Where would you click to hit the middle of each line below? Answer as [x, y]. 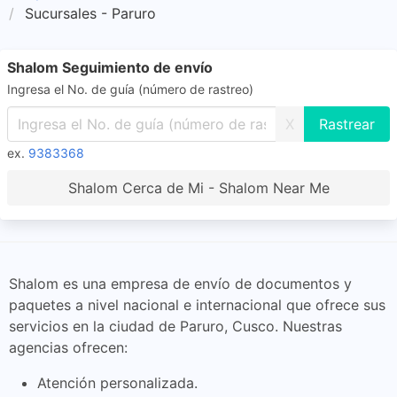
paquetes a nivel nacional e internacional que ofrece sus [197, 305]
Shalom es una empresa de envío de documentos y [180, 284]
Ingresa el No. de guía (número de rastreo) [130, 89]
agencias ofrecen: [68, 347]
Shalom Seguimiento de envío [110, 67]
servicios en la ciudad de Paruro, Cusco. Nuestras [175, 326]
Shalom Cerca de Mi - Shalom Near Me [198, 188]
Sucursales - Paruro [90, 13]
